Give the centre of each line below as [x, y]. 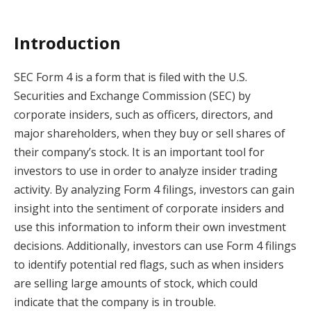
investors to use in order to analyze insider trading [146, 171]
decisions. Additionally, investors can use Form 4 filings [155, 246]
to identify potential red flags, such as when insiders [149, 264]
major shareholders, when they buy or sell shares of [150, 133]
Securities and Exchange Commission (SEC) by [132, 96]
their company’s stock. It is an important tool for [139, 152]
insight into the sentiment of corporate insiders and [149, 208]
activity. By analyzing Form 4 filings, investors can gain [154, 190]
